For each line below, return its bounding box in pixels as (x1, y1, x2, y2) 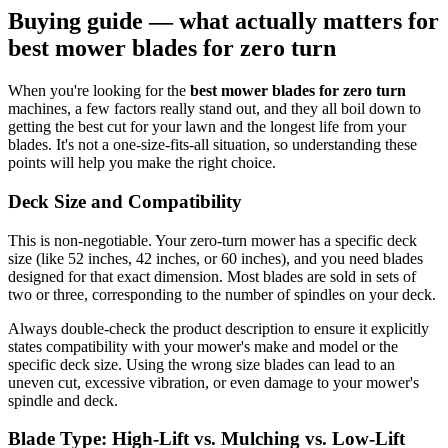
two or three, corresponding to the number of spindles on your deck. (8, 285, 436, 303)
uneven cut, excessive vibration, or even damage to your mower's (8, 373, 419, 391)
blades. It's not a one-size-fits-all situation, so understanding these (8, 136, 417, 154)
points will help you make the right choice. (8, 154, 276, 172)
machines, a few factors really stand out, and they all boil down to (8, 100, 421, 118)
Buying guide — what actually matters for (8, 8, 439, 35)
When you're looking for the (8, 82, 190, 100)
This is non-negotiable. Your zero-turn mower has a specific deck (8, 231, 417, 249)
